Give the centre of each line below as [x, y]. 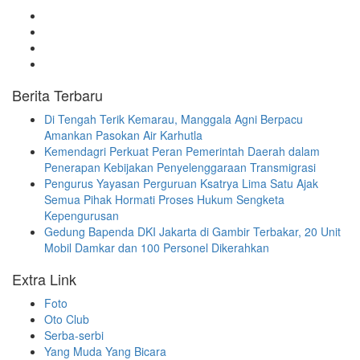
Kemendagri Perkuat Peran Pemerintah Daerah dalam [182, 151]
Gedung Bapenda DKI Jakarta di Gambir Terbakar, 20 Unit [192, 231]
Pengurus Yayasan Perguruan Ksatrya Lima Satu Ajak [181, 183]
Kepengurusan [82, 215]
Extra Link [44, 278]
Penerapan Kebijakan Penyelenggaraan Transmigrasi [180, 167]
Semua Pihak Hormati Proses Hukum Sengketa [164, 199]
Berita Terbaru [57, 94]
